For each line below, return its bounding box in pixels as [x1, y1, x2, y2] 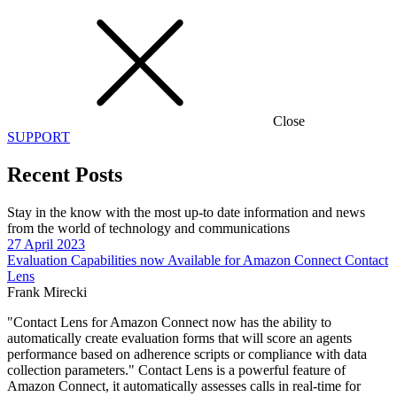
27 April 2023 [7, 236, 85, 252]
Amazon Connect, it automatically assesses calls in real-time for [7, 378, 361, 393]
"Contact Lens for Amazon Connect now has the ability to [7, 314, 331, 330]
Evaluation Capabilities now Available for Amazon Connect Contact [7, 252, 388, 268]
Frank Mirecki [7, 284, 87, 300]
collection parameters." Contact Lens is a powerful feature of [7, 362, 346, 378]
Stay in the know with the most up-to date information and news [7, 204, 365, 220]
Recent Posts [7, 162, 122, 186]
